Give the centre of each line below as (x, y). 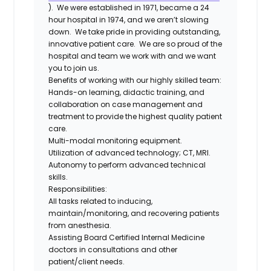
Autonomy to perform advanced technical (127, 165)
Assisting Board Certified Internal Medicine (127, 237)
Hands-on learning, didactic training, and (127, 92)
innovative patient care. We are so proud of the (135, 44)
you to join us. (76, 68)
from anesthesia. (80, 225)
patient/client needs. (87, 261)
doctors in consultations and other (113, 249)
